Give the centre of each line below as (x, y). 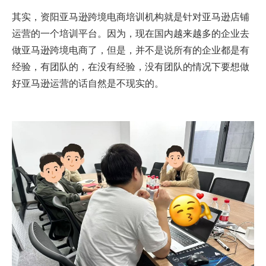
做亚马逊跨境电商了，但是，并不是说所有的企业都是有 (131, 50)
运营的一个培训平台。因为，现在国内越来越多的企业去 (131, 33)
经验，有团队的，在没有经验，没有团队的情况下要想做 (131, 66)
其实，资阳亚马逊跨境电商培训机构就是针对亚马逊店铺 (131, 16)
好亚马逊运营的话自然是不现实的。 (88, 83)
